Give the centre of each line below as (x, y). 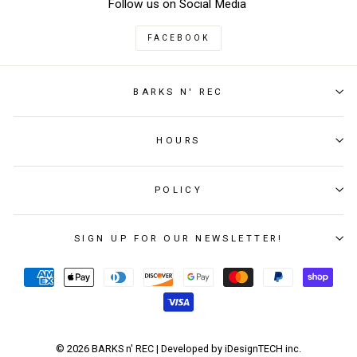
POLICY (178, 189)
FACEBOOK (178, 38)
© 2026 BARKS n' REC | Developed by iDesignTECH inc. (178, 348)
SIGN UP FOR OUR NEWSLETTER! (178, 239)
